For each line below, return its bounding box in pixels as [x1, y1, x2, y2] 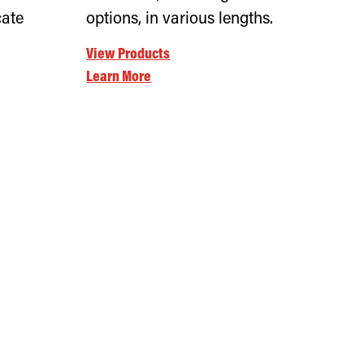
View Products [86, 47, 171, 63]
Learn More [86, 70, 152, 85]
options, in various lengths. [86, 11, 274, 28]
